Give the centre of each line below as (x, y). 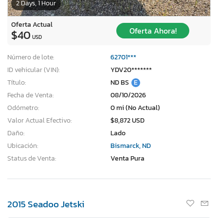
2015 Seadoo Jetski (46, 204)
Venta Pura (127, 158)
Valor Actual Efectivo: (39, 120)
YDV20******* (131, 70)
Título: (17, 82)
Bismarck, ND (131, 145)
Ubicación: (23, 145)
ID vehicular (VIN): (33, 70)
